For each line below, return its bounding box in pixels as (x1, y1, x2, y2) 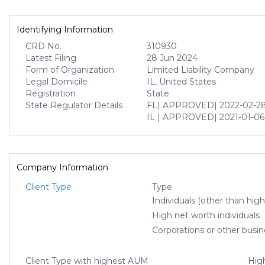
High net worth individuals (152, 210, 260, 221)
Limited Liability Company (147, 64, 255, 75)
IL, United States (147, 76, 216, 87)
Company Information (17, 162, 108, 173)
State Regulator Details (25, 100, 122, 111)
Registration (25, 88, 76, 99)
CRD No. (25, 41, 62, 51)
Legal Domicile (25, 76, 88, 87)
